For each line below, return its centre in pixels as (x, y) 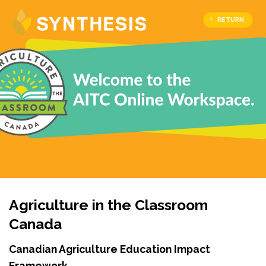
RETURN (231, 20)
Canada (35, 224)
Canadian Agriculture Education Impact (110, 249)
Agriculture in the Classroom (108, 205)
